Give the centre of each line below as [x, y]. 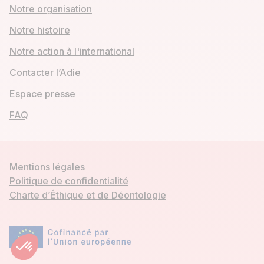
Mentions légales [47, 167]
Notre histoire [40, 30]
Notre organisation [51, 9]
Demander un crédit [162, 251]
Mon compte [162, 218]
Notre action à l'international [72, 51]
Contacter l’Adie [45, 72]
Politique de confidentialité [69, 181]
